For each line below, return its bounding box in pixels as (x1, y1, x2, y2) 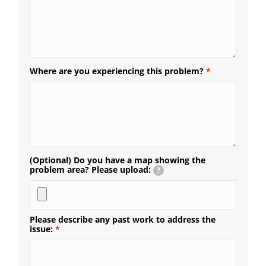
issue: (30, 223, 53, 235)
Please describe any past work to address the (30, 213, 216, 225)
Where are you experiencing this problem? (30, 65, 204, 77)
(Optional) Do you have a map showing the (30, 154, 205, 166)
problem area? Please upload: (30, 163, 151, 175)
